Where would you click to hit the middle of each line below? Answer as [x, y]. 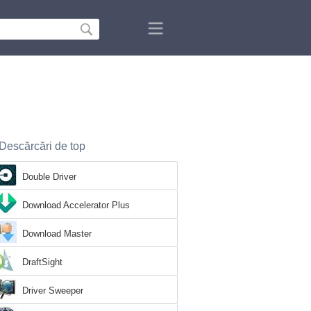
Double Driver [49, 177]
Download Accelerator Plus [76, 205]
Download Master [57, 234]
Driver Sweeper [53, 291]
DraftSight [42, 262]
